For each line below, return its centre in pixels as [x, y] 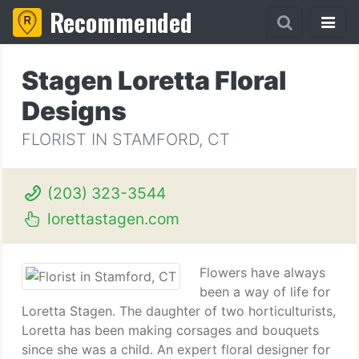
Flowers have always [262, 272]
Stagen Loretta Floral [154, 81]
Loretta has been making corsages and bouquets [170, 330]
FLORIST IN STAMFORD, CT [126, 139]
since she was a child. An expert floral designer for [176, 349]
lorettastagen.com [111, 219]
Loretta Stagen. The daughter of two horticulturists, [179, 311]
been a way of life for [265, 292]
